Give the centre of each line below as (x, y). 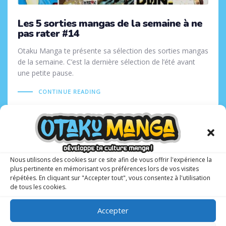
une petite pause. (46, 73)
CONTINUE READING (70, 92)
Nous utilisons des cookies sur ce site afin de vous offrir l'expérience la (111, 159)
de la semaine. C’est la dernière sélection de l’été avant (106, 62)
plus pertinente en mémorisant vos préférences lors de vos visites (104, 168)
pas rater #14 (48, 33)
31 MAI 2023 (186, 144)
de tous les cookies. (38, 187)
